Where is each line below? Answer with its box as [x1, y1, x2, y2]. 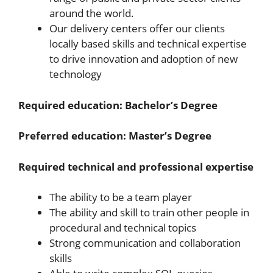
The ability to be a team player [49, 190, 192, 204]
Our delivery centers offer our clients [49, 21, 225, 35]
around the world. [49, 6, 134, 20]
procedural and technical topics [49, 221, 196, 235]
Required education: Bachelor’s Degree [18, 97, 218, 112]
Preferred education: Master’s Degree [18, 129, 211, 143]
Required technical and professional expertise [18, 159, 253, 174]
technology [49, 67, 102, 81]
